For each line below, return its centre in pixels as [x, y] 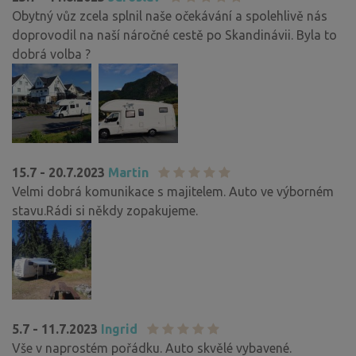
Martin [128, 172]
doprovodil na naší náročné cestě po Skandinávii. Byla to [174, 35]
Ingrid [119, 329]
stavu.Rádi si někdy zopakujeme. [105, 210]
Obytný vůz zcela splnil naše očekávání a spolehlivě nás [170, 15]
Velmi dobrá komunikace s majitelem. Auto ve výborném [173, 191]
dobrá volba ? [51, 54]
